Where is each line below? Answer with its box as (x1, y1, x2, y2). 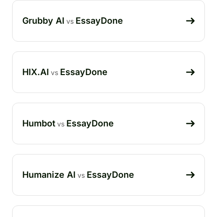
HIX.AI (22, 66, 49, 77)
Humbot (22, 118, 55, 128)
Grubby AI (22, 15, 64, 26)
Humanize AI (22, 169, 76, 180)
